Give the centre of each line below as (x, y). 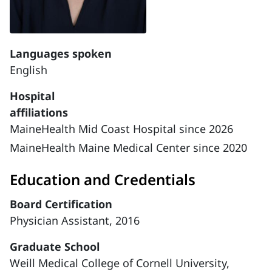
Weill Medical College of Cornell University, (120, 263)
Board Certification (61, 204)
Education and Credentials (103, 179)
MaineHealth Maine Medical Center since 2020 (128, 148)
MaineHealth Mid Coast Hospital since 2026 (121, 129)
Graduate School (55, 246)
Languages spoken (61, 53)
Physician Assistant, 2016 (75, 220)
